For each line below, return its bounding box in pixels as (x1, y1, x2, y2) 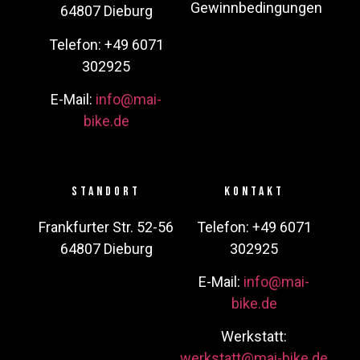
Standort (72, 183, 141, 199)
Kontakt (223, 183, 284, 199)
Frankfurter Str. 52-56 (39, 218, 174, 235)
